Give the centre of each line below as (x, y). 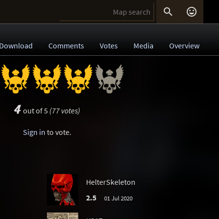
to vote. (58, 132)
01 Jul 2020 (118, 198)
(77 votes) (65, 110)
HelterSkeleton (111, 182)
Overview (184, 45)
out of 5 (35, 110)
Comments (66, 45)
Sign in (34, 132)
